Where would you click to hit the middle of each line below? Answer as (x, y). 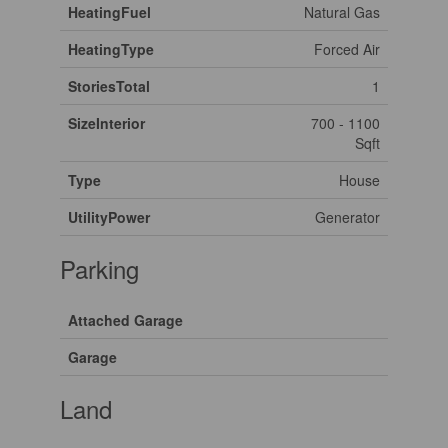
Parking (99, 268)
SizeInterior (106, 122)
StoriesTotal (108, 85)
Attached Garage (125, 319)
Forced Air (346, 48)
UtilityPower (108, 216)
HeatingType (110, 48)
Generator (347, 216)
